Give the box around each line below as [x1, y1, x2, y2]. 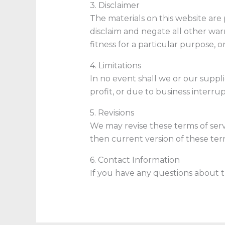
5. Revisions [89, 107, 134, 118]
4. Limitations [89, 60, 141, 70]
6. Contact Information [89, 155, 180, 165]
